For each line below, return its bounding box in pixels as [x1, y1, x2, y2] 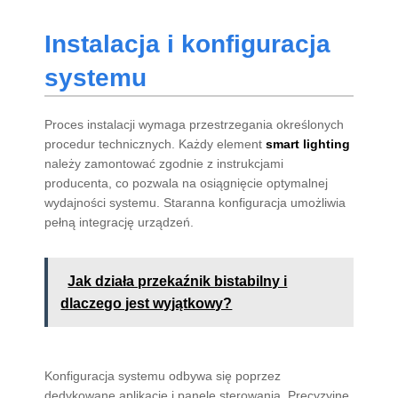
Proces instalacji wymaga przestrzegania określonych [44, 116, 345, 131]
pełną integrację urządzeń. [44, 214, 195, 229]
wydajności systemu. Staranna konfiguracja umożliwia [44, 195, 346, 210]
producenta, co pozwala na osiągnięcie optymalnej [44, 175, 329, 190]
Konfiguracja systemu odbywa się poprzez [44, 368, 282, 383]
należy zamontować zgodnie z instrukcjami [44, 155, 284, 171]
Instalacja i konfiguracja [44, 29, 331, 58]
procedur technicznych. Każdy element [44, 136, 267, 151]
